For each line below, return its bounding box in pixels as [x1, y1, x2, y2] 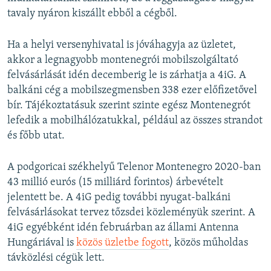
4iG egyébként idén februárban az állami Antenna [7, 222, 239, 234]
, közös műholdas [169, 237, 248, 249]
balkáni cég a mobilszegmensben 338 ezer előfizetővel [7, 85, 257, 97]
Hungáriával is [7, 237, 76, 249]
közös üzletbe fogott [76, 237, 169, 249]
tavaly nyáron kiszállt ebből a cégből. [7, 8, 177, 20]
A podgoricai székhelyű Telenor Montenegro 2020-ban [7, 162, 261, 174]
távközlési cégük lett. [7, 252, 105, 264]
